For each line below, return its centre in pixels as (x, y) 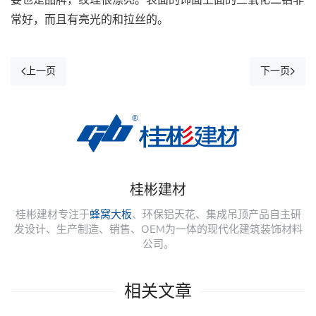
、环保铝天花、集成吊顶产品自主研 (216, 215)
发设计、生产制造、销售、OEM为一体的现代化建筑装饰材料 (158, 230)
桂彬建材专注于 (52, 215)
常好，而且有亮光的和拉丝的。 (90, 19)
